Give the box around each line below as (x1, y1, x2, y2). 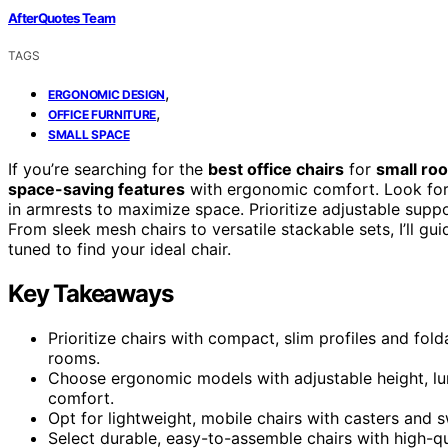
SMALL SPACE (48, 126, 130, 142)
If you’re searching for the (8, 158, 208, 179)
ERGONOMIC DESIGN (48, 86, 166, 102)
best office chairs (208, 158, 344, 179)
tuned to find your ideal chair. (8, 238, 231, 259)
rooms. (48, 347, 100, 368)
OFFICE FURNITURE (48, 106, 157, 122)
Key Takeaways (8, 278, 173, 308)
